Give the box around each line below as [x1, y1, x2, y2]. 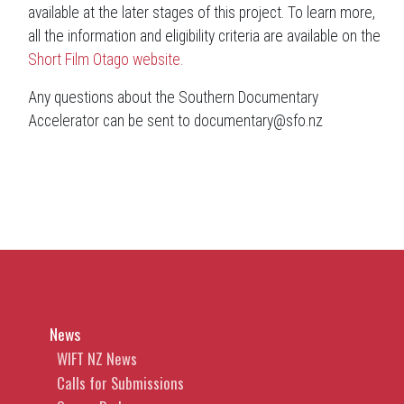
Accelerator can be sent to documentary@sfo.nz [28, 112, 323, 131]
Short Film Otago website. [28, 50, 183, 69]
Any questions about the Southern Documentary [28, 88, 318, 107]
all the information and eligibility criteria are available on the [28, 27, 381, 46]
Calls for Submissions [57, 372, 184, 395]
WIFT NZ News [57, 347, 137, 371]
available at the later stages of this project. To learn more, [28, 4, 375, 23]
